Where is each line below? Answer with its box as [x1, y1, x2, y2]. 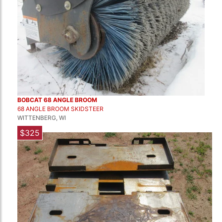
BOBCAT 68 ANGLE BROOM [17, 96, 97, 104]
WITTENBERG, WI [17, 114, 66, 121]
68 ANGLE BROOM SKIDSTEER [17, 105, 104, 112]
